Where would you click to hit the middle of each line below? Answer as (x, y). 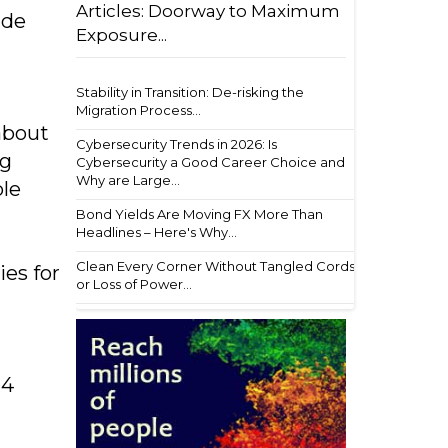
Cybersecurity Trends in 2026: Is (176, 144)
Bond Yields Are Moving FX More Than (199, 214)
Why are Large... (128, 180)
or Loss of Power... (134, 284)
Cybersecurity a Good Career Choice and (210, 162)
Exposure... (121, 35)
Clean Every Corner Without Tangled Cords (215, 266)
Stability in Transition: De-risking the (190, 92)
